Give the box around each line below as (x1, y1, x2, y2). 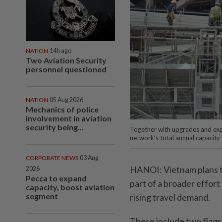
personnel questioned (26, 64, 107, 74)
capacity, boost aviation (26, 182, 114, 192)
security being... (26, 122, 84, 132)
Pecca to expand (26, 173, 87, 183)
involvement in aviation (26, 113, 111, 123)
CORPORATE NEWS (26, 154, 78, 162)
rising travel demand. (130, 192, 210, 203)
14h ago (50, 47, 71, 55)
